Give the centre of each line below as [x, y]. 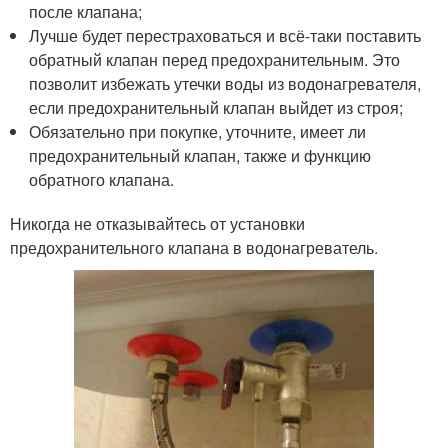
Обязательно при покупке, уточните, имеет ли [198, 131]
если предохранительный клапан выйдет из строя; [216, 107]
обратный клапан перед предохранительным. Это [215, 59]
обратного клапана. [102, 179]
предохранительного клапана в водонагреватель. [194, 247]
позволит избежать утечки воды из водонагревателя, [225, 83]
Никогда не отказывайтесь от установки [157, 223]
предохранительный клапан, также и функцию [200, 155]
